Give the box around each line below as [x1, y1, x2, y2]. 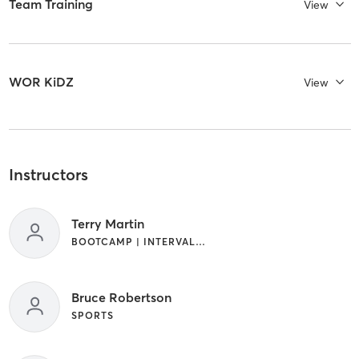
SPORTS [71, 309, 114, 321]
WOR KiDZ [8, 74, 74, 91]
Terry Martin [71, 215, 144, 232]
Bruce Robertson [71, 288, 171, 305]
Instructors [8, 164, 88, 185]
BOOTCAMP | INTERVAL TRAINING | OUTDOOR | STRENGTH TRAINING [195, 235, 205, 248]
